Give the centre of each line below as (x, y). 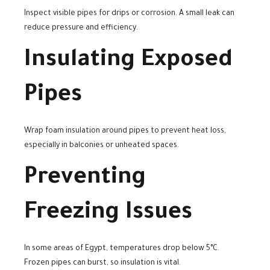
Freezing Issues (108, 214)
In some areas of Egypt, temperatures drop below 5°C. (122, 249)
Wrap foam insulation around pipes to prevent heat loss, (125, 132)
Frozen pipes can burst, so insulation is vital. (102, 263)
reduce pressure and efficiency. (81, 29)
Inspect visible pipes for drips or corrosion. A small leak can (129, 14)
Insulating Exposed (128, 62)
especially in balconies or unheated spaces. (102, 146)
